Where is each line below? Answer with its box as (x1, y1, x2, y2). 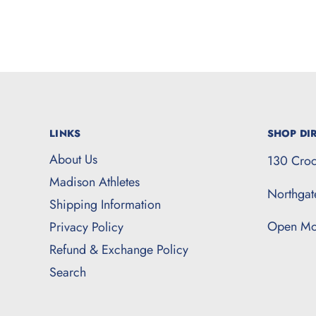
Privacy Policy (49, 218, 123, 237)
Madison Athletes (49, 173, 140, 192)
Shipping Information (49, 195, 161, 214)
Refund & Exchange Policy (49, 241, 188, 260)
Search (49, 263, 86, 282)
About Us (49, 150, 97, 169)
